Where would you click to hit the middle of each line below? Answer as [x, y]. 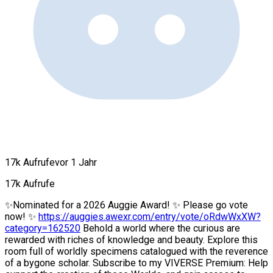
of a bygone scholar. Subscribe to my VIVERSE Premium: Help [136, 263]
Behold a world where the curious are [160, 228]
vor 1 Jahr [76, 162]
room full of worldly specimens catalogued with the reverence [136, 251]
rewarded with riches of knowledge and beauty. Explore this [131, 239]
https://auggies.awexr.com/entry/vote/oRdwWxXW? [150, 216]
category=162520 [43, 228]
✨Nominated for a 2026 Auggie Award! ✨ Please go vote [126, 205]
